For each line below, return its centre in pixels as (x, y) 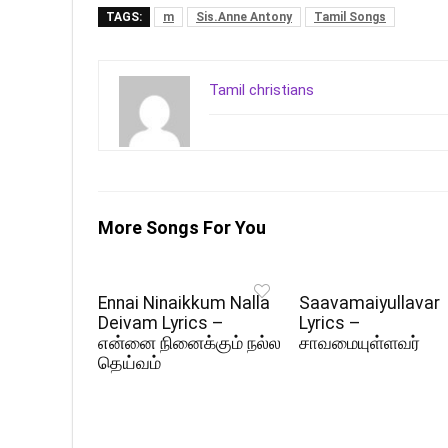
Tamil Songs (350, 16)
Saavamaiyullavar (370, 302)
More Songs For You (182, 227)
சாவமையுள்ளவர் (360, 342)
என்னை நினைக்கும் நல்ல (190, 342)
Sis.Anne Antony (244, 16)
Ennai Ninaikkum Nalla (184, 302)
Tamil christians (261, 89)
